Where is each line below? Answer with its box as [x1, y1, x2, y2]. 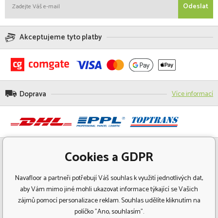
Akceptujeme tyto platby [19, 31, 102, 44]
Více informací [172, 89, 213, 100]
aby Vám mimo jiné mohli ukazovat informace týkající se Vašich [20, 184, 198, 195]
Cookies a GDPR [65, 147, 153, 168]
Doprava [19, 88, 46, 101]
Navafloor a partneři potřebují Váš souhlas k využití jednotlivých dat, [15, 173, 203, 184]
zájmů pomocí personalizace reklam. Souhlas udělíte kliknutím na [18, 195, 200, 206]
